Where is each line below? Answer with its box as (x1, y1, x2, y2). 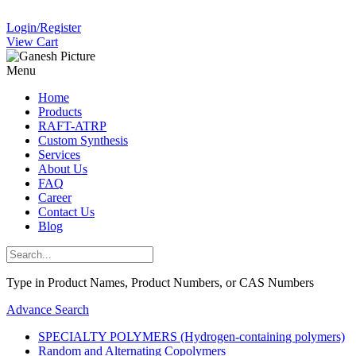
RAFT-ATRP (38, 119, 106, 133)
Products (38, 105, 82, 118)
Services (38, 148, 80, 161)
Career (38, 191, 72, 204)
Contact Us (38, 205, 95, 219)
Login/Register (6, 21, 81, 34)
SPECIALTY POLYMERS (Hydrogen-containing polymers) (38, 330, 345, 343)
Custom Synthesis (38, 133, 128, 147)
